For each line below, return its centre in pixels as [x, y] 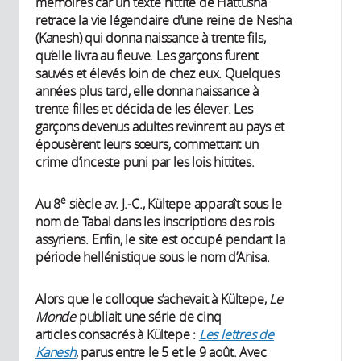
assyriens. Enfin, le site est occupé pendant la [160, 240]
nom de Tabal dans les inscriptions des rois [155, 222]
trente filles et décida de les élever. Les [144, 109]
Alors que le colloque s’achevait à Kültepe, [153, 299]
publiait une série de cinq [149, 317]
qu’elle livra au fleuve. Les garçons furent [147, 56]
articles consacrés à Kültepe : [117, 335]
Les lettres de [237, 335]
